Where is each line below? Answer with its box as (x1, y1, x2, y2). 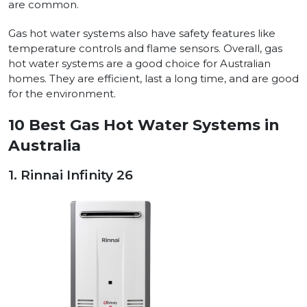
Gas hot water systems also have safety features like (8, 27, 275, 40)
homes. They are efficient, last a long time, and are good (8, 72, 299, 86)
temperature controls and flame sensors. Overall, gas (8, 42, 282, 56)
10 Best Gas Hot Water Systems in (8, 116, 280, 135)
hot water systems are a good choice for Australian (8, 57, 271, 71)
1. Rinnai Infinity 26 (8, 167, 136, 184)
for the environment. (8, 87, 116, 101)
